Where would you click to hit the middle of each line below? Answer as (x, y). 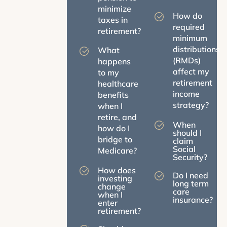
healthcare (118, 83)
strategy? (191, 105)
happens (114, 61)
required (188, 27)
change (111, 186)
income (186, 93)
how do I (113, 128)
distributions (196, 49)
